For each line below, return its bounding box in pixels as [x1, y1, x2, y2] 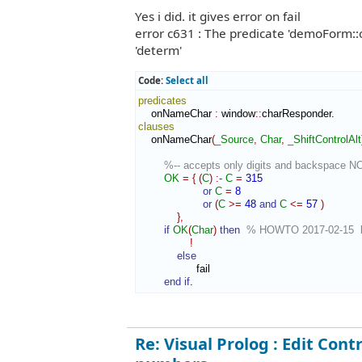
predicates [138, 95, 187, 107]
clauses [138, 120, 175, 133]
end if [164, 276, 190, 288]
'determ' [135, 42, 182, 59]
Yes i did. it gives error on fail [135, 8, 301, 25]
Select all [166, 74, 208, 87]
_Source [215, 133, 254, 146]
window [221, 107, 255, 120]
